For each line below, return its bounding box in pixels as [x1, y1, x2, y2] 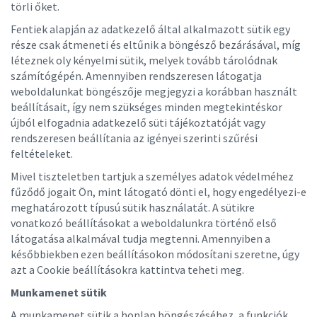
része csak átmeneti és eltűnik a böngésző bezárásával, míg [11, 38, 301, 52]
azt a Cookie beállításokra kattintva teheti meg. [11, 263, 244, 277]
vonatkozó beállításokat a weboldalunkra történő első [11, 216, 277, 230]
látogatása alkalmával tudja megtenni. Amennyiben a [11, 231, 270, 246]
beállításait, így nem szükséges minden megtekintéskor [11, 100, 282, 114]
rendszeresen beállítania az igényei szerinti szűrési [11, 131, 258, 145]
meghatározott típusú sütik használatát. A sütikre [11, 200, 255, 214]
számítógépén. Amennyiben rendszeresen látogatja [11, 69, 262, 83]
